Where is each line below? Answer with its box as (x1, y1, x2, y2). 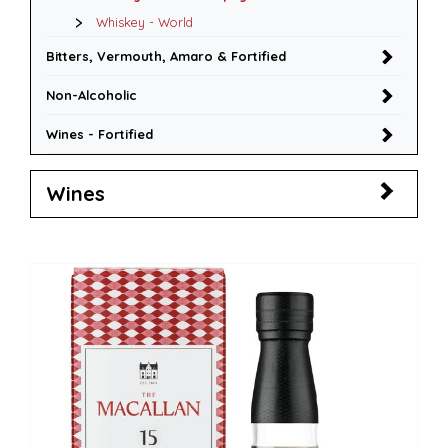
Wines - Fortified (46, 126, 153, 142)
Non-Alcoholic (46, 87, 137, 103)
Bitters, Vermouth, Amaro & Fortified (46, 48, 286, 64)
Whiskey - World (96, 14, 193, 30)
